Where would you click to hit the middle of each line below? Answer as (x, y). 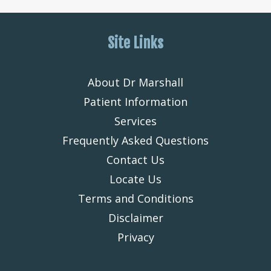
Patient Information (135, 102)
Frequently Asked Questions (135, 140)
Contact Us (135, 160)
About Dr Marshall (135, 82)
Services (135, 121)
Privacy (135, 237)
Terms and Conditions (135, 198)
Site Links (135, 43)
